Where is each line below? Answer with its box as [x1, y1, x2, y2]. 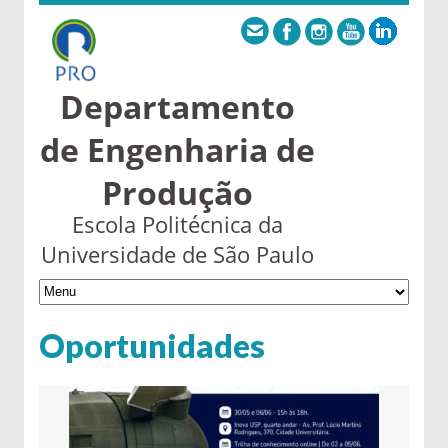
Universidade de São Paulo [41, 239, 315, 269]
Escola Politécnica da [72, 209, 284, 239]
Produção [102, 171, 254, 214]
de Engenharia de [40, 128, 316, 171]
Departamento [60, 85, 296, 128]
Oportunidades [39, 325, 265, 365]
